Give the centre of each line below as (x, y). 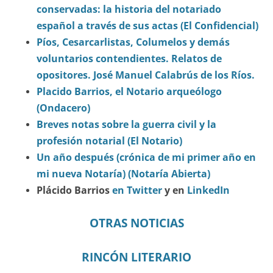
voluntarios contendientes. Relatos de (129, 59)
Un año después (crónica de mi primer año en (146, 158)
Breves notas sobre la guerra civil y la (126, 125)
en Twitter (137, 190)
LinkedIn (208, 190)
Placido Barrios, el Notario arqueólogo (129, 92)
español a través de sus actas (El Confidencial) (147, 26)
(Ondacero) (63, 108)
